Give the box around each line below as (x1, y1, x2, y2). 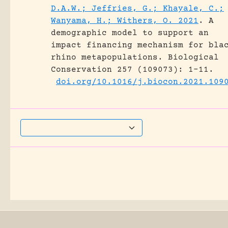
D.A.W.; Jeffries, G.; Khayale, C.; (51, 4, 224, 13)
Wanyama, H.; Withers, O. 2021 (51, 16, 198, 25)
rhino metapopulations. (51, 53, 163, 62)
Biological (168, 53, 219, 62)
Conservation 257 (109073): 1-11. (51, 65, 214, 74)
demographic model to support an (51, 28, 209, 38)
